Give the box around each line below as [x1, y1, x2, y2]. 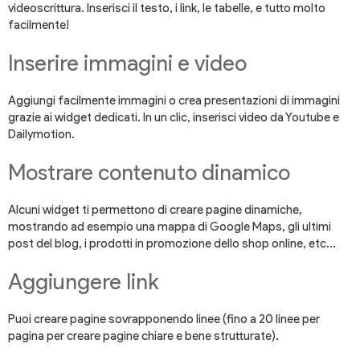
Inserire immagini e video [8, 50, 247, 77]
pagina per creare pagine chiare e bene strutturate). [8, 329, 279, 344]
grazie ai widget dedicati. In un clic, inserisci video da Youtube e [8, 110, 339, 125]
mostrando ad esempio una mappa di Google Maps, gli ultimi [8, 219, 331, 235]
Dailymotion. [8, 127, 75, 142]
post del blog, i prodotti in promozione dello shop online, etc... [8, 236, 336, 252]
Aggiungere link [8, 268, 159, 296]
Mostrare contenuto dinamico [8, 159, 290, 186]
